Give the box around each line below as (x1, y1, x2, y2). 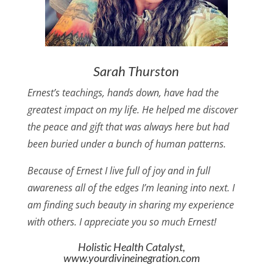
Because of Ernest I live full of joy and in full (27, 164, 210, 178)
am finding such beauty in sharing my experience (27, 198, 234, 212)
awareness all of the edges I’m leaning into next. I (27, 181, 235, 195)
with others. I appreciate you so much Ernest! (27, 215, 216, 229)
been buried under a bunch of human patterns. (27, 137, 226, 151)
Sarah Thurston (93, 63, 180, 80)
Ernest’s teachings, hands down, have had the (27, 86, 219, 100)
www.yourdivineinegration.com (63, 251, 200, 265)
